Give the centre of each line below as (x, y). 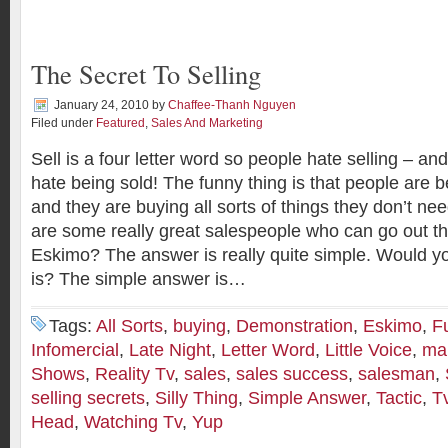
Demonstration (294, 326)
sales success (292, 374)
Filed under (63, 123)
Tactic (399, 398)
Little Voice (368, 350)
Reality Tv (134, 374)
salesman (396, 374)
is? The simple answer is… (138, 279)
